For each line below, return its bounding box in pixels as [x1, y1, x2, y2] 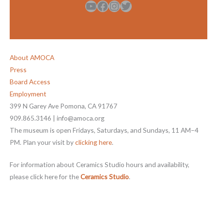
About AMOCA [10, 53, 54, 62]
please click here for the [10, 172, 80, 181]
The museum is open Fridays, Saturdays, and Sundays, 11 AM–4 [10, 125, 199, 134]
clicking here [75, 138, 112, 146]
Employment [10, 89, 46, 98]
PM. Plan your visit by [10, 138, 75, 146]
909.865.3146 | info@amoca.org [10, 113, 105, 122]
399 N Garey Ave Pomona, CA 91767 [10, 101, 117, 110]
